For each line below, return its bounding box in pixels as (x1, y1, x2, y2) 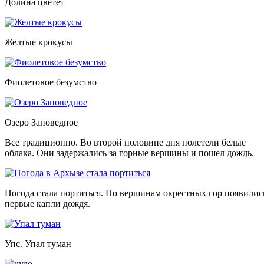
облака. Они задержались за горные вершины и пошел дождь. (5, 148, 254, 159)
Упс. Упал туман (5, 239, 71, 249)
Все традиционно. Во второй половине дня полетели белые (5, 137, 246, 148)
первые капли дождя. (5, 199, 90, 209)
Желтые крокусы (5, 37, 72, 48)
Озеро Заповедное (5, 117, 78, 128)
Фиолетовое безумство (5, 77, 97, 88)
